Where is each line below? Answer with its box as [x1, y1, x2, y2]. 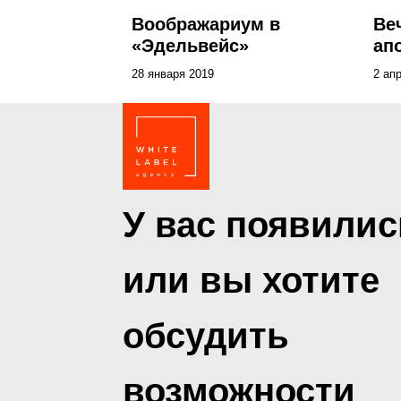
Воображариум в [132, 14, 280, 34]
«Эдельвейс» [132, 36, 249, 55]
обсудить [123, 316, 289, 355]
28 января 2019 [132, 67, 214, 81]
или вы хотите [123, 260, 380, 300]
